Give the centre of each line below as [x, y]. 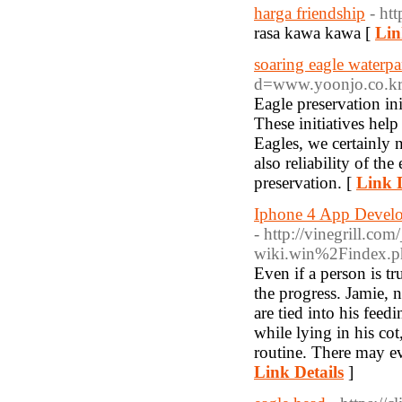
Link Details [299, 372]
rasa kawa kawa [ [315, 33]
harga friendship [310, 13]
